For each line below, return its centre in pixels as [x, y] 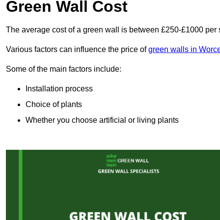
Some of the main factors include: [64, 69]
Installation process [59, 89]
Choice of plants [54, 105]
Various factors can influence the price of [77, 50]
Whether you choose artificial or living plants [102, 120]
